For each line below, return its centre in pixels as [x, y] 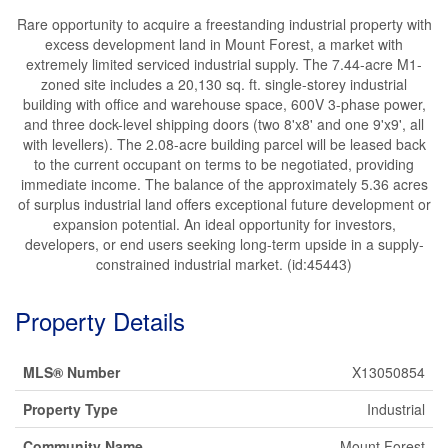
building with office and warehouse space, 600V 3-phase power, [224, 104]
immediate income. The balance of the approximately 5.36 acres [224, 184]
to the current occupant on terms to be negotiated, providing [224, 164]
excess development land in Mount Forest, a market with [224, 44]
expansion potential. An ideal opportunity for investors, [224, 224]
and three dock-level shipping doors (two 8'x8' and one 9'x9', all [224, 124]
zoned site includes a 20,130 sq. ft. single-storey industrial [224, 84]
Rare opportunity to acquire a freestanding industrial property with [224, 24]
